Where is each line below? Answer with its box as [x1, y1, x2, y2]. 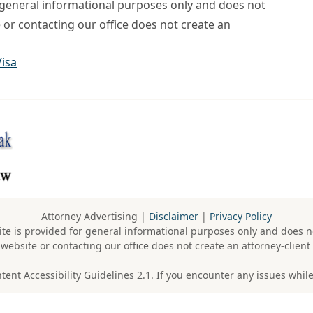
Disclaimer [149, 210, 198, 223]
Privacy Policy [210, 210, 272, 223]
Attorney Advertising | [41, 210, 149, 223]
